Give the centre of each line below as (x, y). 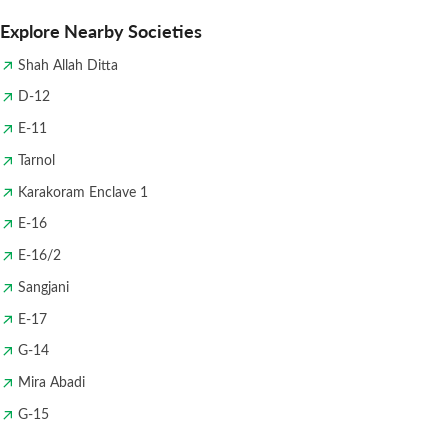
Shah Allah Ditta (67, 64)
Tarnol (36, 159)
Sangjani (43, 286)
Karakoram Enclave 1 (82, 191)
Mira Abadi (51, 381)
